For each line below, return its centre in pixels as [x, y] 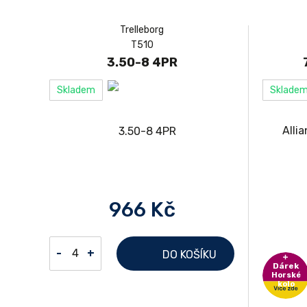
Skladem [76, 90]
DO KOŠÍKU [189, 254]
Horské [286, 275]
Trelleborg [142, 30]
